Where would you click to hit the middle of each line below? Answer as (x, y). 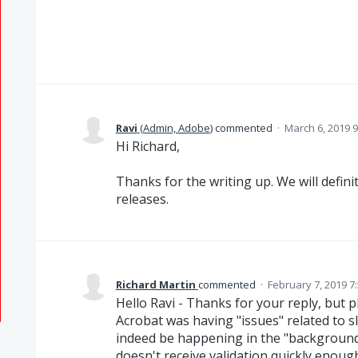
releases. (142, 199)
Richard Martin (155, 285)
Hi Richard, (147, 146)
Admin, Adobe (176, 128)
